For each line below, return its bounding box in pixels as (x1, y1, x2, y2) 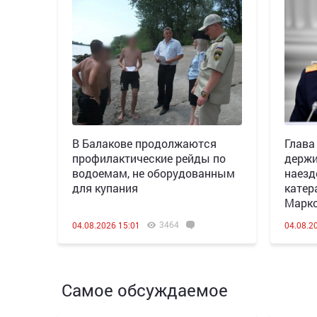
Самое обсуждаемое (62, 279, 228, 301)
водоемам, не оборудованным (72, 166, 235, 180)
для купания (72, 180, 138, 195)
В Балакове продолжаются (72, 136, 217, 151)
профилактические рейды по (72, 151, 226, 166)
